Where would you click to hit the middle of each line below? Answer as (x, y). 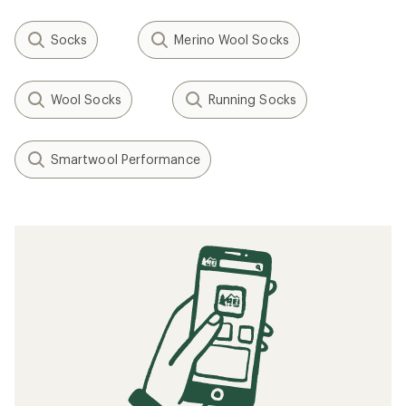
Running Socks (252, 99)
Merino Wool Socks (232, 39)
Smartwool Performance (126, 159)
